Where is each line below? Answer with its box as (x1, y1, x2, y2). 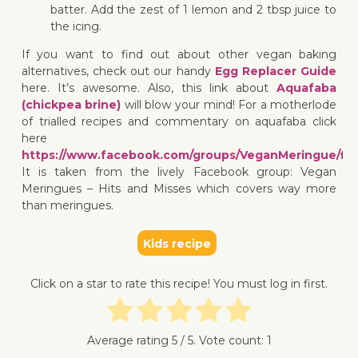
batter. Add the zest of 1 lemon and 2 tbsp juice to (50, 2, 337, 17)
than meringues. (21, 197, 113, 213)
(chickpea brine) (21, 97, 121, 112)
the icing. (50, 18, 101, 34)
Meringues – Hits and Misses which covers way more (21, 181, 337, 196)
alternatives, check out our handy (21, 63, 215, 78)
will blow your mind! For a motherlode (121, 97, 337, 112)
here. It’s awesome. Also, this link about (21, 80, 277, 95)
